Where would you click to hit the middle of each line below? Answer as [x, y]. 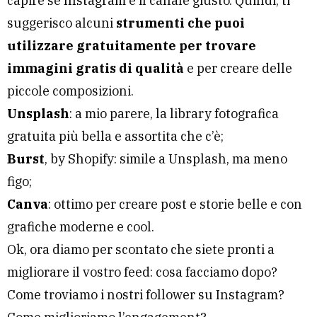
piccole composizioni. [70, 91]
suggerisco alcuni [62, 23]
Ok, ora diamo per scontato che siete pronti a [141, 249]
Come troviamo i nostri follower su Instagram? [146, 295]
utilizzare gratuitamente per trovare [132, 46]
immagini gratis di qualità [96, 68]
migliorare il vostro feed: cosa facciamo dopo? [142, 272]
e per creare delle [238, 68]
